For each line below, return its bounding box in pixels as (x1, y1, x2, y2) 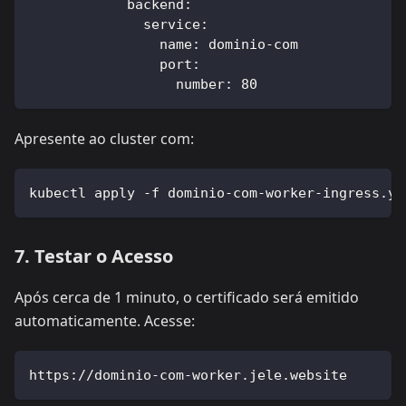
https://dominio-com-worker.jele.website (29, 366, 347, 383)
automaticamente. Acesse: (14, 310, 195, 331)
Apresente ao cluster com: (14, 128, 194, 149)
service (143, 15, 200, 33)
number (176, 75, 225, 92)
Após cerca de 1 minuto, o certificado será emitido (14, 286, 359, 307)
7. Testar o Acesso (14, 243, 173, 268)
